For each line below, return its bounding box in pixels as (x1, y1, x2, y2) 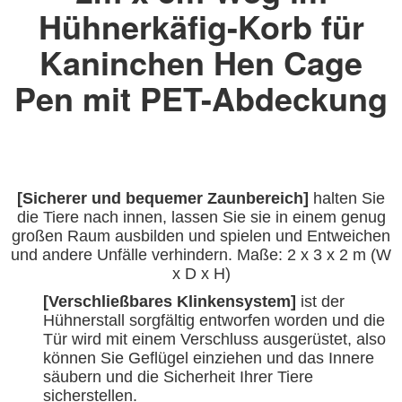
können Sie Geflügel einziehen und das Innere (43, 348, 374, 367)
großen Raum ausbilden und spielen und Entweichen (12, 226, 390, 245)
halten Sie (309, 188, 385, 207)
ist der (296, 292, 345, 310)
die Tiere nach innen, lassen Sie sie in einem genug (16, 207, 386, 226)
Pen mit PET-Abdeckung (14, 74, 388, 121)
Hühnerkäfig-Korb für (38, 2, 364, 49)
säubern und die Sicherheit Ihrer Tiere (43, 367, 313, 386)
